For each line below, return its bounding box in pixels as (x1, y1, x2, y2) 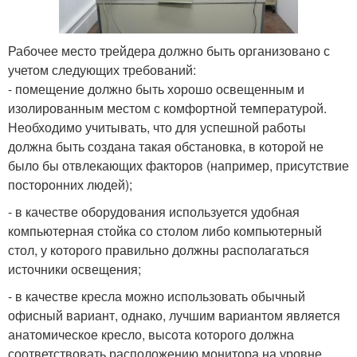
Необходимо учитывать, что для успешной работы (8, 118, 306, 137)
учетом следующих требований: (8, 61, 196, 80)
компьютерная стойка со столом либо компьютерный (8, 222, 322, 241)
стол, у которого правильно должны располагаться (8, 241, 309, 260)
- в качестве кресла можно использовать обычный (8, 287, 305, 306)
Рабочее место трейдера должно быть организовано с (8, 41, 330, 61)
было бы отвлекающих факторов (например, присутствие (8, 156, 349, 175)
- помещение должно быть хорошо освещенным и (8, 80, 304, 99)
